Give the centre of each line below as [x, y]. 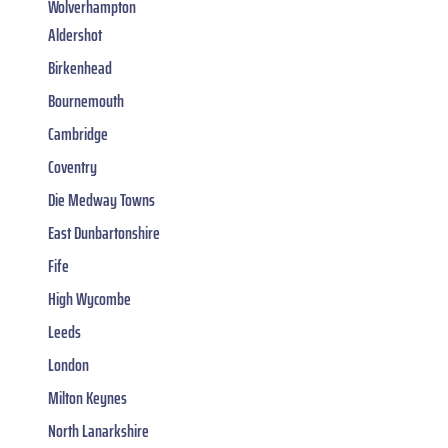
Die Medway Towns [101, 199]
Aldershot [75, 34]
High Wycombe [89, 298]
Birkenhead [80, 67]
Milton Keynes [87, 397]
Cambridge [78, 133]
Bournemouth [86, 100]
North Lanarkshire [98, 430]
